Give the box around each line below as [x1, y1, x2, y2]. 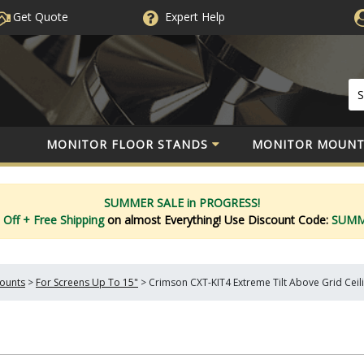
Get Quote [9, 9, 68, 24]
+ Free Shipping [22, 211, 107, 227]
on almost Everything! [106, 211, 224, 227]
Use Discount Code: [223, 211, 331, 227]
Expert [164, 9, 198, 24]
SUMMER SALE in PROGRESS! [104, 194, 260, 210]
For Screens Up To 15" [36, 275, 138, 289]
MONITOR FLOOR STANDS [46, 136, 208, 152]
